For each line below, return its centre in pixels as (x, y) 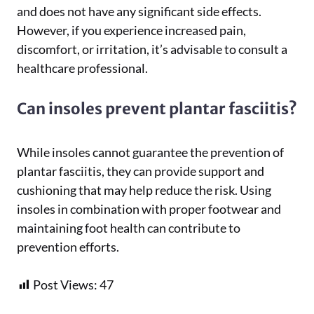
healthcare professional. (82, 68)
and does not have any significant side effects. (139, 11)
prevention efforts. (68, 247)
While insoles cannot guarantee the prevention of (150, 152)
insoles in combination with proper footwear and (149, 209)
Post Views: (65, 285)
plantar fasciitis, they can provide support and (141, 171)
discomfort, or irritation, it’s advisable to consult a (152, 49)
